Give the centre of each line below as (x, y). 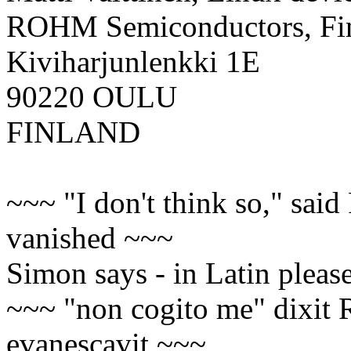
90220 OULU (92, 97)
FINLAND (73, 132)
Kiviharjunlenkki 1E (133, 62)
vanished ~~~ (90, 238)
